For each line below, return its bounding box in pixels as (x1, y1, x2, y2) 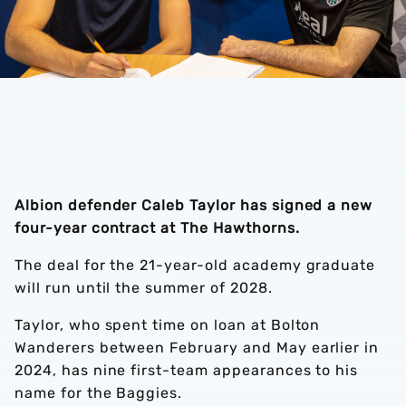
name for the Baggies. (14, 384, 188, 401)
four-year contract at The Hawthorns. (14, 219, 300, 237)
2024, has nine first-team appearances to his (14, 362, 359, 379)
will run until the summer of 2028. (14, 279, 273, 296)
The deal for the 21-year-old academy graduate (14, 256, 376, 274)
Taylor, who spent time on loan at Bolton (14, 316, 321, 333)
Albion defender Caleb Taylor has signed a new (14, 197, 373, 214)
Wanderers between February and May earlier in (14, 339, 380, 356)
